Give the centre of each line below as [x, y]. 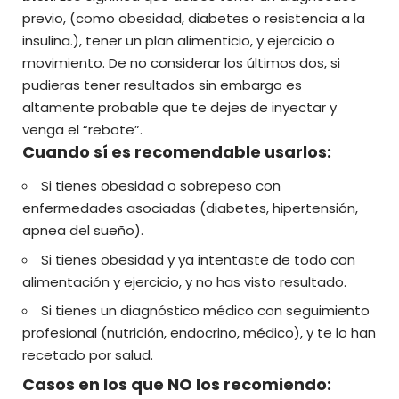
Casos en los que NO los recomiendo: [177, 384]
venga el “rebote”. [82, 129]
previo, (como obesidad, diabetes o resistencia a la [194, 18]
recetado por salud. [88, 355]
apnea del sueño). [83, 231]
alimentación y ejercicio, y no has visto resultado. [184, 281]
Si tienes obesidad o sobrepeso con [161, 186]
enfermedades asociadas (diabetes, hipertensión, [190, 208]
